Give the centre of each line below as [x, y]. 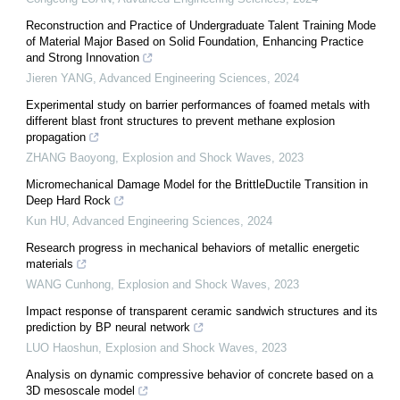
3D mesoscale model [80, 390]
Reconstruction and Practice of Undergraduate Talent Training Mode [201, 25]
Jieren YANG [59, 78]
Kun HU [46, 221]
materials [50, 263]
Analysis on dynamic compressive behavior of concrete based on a [200, 374]
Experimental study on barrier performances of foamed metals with [198, 104]
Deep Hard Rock [68, 200]
